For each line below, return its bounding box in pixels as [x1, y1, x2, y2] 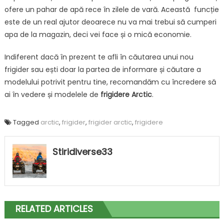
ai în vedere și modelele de [4, 89, 100, 100]
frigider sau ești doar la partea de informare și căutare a [4, 64, 201, 75]
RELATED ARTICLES [15, 202, 93, 215]
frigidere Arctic [100, 89, 152, 100]
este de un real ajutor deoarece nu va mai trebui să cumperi [4, 17, 216, 27]
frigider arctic [88, 117, 132, 127]
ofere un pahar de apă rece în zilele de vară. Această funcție [4, 4, 219, 15]
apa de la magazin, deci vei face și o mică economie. [4, 29, 191, 40]
